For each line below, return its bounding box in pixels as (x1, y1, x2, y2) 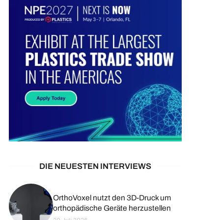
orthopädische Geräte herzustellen (53, 203, 171, 212)
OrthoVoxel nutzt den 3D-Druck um (53, 193, 171, 202)
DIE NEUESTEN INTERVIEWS (39, 162, 151, 170)
